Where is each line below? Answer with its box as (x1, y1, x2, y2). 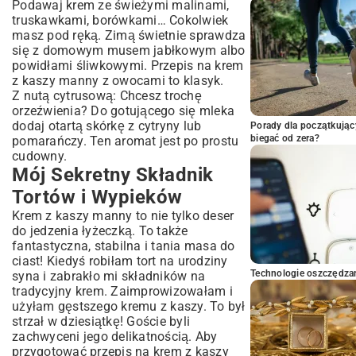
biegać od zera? (250, 133, 319, 144)
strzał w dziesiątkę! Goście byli (12, 314, 190, 329)
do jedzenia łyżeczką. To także (12, 223, 188, 238)
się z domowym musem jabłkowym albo (12, 43, 246, 58)
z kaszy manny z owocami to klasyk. (12, 73, 224, 88)
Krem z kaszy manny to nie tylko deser (12, 208, 234, 223)
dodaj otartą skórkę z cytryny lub (12, 118, 202, 133)
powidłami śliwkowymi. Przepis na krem (12, 58, 244, 73)
